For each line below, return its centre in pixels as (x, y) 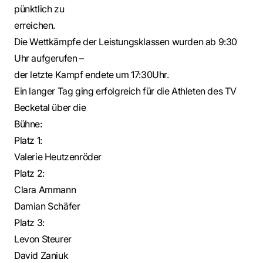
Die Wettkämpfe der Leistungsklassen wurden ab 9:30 (126, 42)
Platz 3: (29, 222)
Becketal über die (50, 107)
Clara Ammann (45, 190)
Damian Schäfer (47, 206)
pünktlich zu (39, 9)
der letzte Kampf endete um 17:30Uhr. (92, 75)
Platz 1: (28, 140)
